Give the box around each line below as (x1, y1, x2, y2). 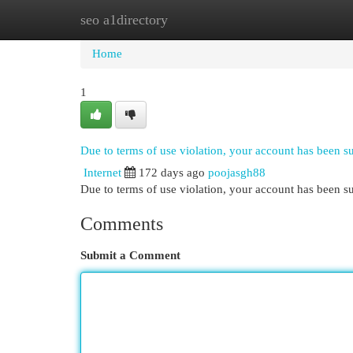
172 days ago (139, 166, 205, 179)
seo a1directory (80, 12, 168, 28)
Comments (80, 214, 163, 234)
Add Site (267, 13, 310, 26)
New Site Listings (158, 13, 243, 26)
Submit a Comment (80, 249, 180, 262)
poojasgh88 (208, 166, 266, 179)
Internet (84, 166, 121, 179)
